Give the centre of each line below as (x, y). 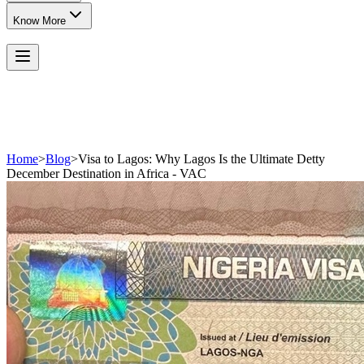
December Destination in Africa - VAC (106, 173)
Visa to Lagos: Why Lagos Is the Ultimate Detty (201, 159)
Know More (39, 21)
